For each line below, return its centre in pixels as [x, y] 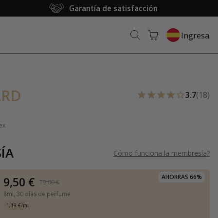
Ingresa [195, 35]
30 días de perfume [44, 194]
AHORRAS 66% [182, 177]
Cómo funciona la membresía [160, 153]
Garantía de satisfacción [114, 8]
